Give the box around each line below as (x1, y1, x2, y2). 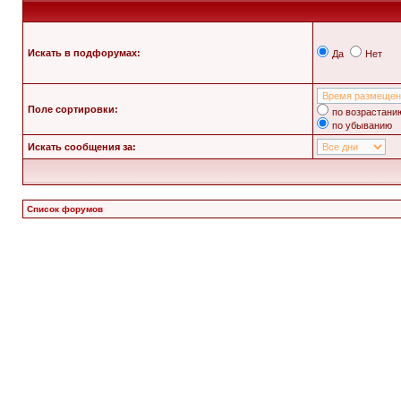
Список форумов (27, 204, 103, 214)
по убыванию (332, 120, 392, 131)
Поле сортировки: (28, 104, 118, 115)
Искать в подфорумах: (28, 47, 141, 58)
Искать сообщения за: (28, 141, 136, 152)
